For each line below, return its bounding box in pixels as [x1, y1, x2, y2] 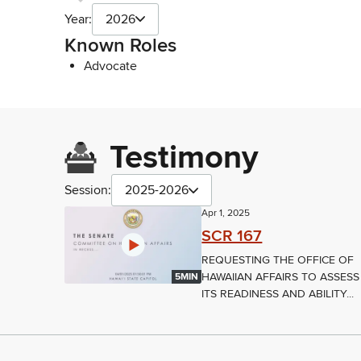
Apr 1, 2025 [201, 207, 251, 220]
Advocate [84, 57, 137, 74]
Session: [64, 182, 111, 199]
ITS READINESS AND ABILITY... [201, 287, 355, 301]
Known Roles [64, 33, 176, 57]
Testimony [110, 138, 259, 178]
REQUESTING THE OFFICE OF [201, 253, 355, 268]
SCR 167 [201, 226, 263, 247]
